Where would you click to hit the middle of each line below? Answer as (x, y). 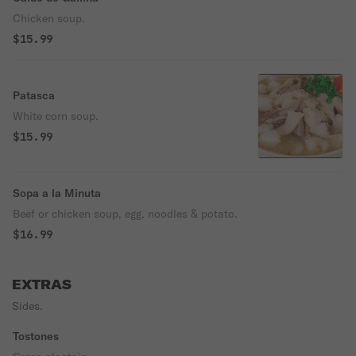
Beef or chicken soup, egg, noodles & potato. (125, 214)
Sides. (27, 306)
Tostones (36, 336)
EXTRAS (42, 284)
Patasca (34, 95)
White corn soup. (56, 116)
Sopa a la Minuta (57, 193)
